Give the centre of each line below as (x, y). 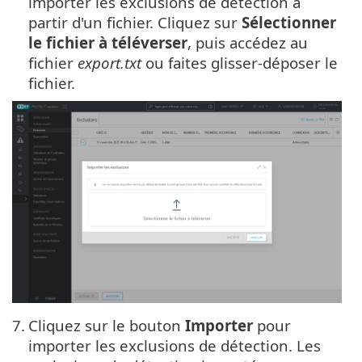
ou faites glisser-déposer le (240, 63)
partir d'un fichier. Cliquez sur (135, 23)
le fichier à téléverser (108, 43)
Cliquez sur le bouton (107, 325)
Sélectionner (289, 23)
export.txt (109, 63)
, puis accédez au (248, 43)
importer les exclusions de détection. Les (175, 345)
